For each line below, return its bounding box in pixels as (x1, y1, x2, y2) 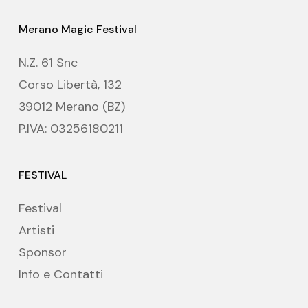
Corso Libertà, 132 (18, 76, 122, 93)
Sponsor (18, 244, 67, 261)
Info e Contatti (18, 266, 103, 283)
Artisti (18, 222, 54, 239)
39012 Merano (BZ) (18, 98, 125, 115)
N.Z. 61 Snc (18, 54, 78, 71)
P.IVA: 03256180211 (18, 120, 123, 137)
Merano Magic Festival (18, 22, 137, 37)
